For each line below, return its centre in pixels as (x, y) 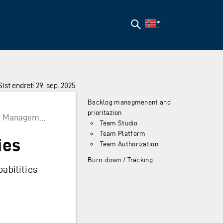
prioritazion (105, 113)
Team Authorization (129, 144)
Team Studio (118, 123)
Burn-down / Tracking (120, 160)
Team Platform (123, 134)
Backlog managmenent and (129, 103)
